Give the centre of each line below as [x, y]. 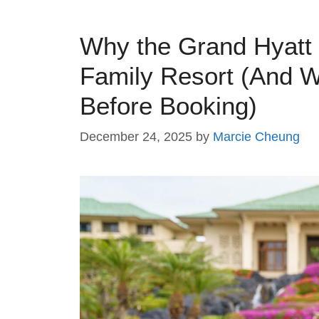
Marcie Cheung [256, 136]
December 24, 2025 [136, 136]
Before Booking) [168, 105]
